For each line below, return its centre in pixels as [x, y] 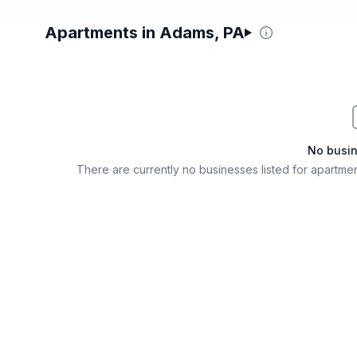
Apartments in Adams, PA [145, 33]
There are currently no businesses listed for [193, 169]
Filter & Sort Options [100, 46]
